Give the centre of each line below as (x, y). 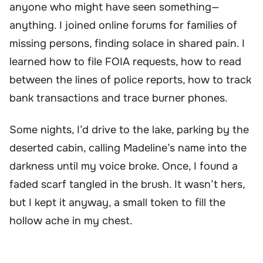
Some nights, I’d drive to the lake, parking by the (129, 129)
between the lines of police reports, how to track (130, 80)
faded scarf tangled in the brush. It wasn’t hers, (127, 184)
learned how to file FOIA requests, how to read (125, 62)
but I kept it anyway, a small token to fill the (117, 202)
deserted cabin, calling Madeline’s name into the (128, 148)
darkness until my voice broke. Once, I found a (124, 166)
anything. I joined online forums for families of (123, 26)
